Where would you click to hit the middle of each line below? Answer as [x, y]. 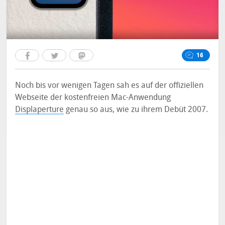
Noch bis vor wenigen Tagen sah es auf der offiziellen [109, 85]
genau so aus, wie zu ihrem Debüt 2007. [136, 109]
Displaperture [40, 109]
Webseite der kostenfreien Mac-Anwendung [93, 97]
